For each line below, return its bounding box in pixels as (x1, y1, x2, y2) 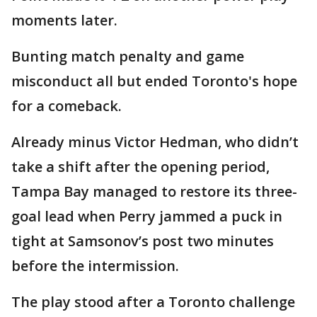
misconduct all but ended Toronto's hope (11, 71, 297, 91)
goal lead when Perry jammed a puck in (11, 207, 282, 226)
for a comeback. (11, 96, 122, 116)
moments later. (11, 11, 117, 30)
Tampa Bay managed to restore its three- (11, 182, 297, 202)
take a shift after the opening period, (11, 157, 270, 177)
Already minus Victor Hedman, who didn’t (11, 132, 299, 152)
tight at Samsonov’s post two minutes (11, 231, 274, 251)
